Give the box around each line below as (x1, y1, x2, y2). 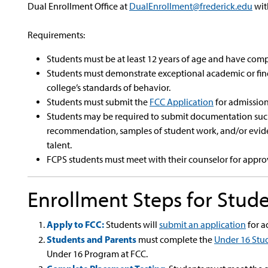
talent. (47, 139, 72, 151)
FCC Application (150, 96, 214, 108)
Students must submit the (47, 96, 148, 108)
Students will (104, 219, 159, 230)
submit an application (159, 219, 246, 230)
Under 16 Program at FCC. (47, 248, 148, 260)
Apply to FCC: (47, 218, 104, 230)
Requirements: (28, 29, 85, 41)
